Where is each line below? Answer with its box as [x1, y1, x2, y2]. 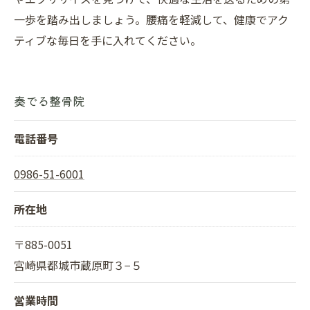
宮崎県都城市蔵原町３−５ [14, 257, 142, 273]
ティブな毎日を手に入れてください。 [14, 32, 201, 48]
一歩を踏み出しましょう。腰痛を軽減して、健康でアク [14, 11, 289, 28]
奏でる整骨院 [14, 92, 84, 109]
